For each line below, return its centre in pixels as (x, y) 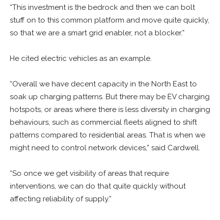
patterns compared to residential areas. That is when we (108, 135)
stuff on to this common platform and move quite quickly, (110, 20)
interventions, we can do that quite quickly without (98, 186)
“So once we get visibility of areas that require (89, 173)
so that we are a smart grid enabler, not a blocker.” (97, 33)
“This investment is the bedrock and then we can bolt (102, 7)
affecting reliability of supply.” (61, 199)
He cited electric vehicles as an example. (81, 58)
